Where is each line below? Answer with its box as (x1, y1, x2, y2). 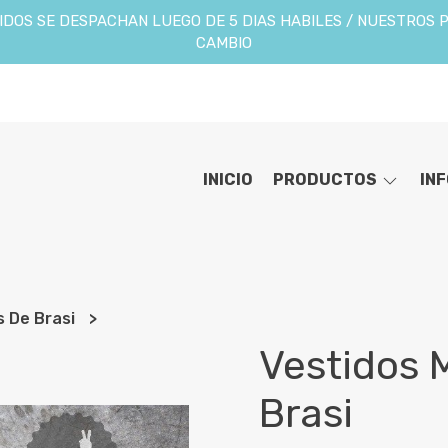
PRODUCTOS (273, 170, 380, 189)
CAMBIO (196, 34, 252, 52)
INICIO (203, 170, 253, 189)
